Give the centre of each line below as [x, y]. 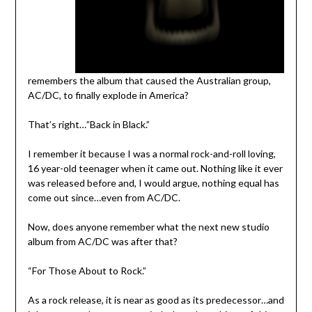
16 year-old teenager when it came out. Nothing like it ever [155, 169]
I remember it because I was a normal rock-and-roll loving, [151, 154]
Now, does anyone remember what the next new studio [148, 227]
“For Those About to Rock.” [87, 271]
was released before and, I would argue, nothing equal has [153, 183]
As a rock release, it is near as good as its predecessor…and [156, 300]
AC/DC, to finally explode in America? [108, 95]
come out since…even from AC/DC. [104, 198]
